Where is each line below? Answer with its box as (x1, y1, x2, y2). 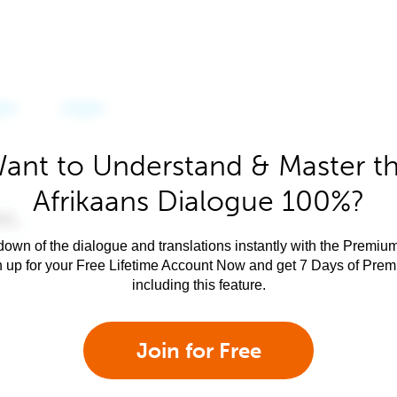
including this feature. (131, 277, 266, 292)
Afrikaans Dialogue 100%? (33, 184, 364, 218)
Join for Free (136, 338, 261, 363)
